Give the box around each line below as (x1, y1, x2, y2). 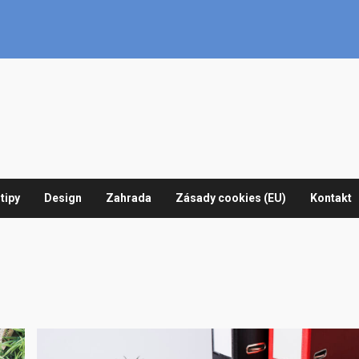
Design (44, 192, 82, 204)
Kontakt (310, 192, 352, 204)
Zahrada (106, 192, 151, 204)
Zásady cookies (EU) (175, 192, 286, 204)
